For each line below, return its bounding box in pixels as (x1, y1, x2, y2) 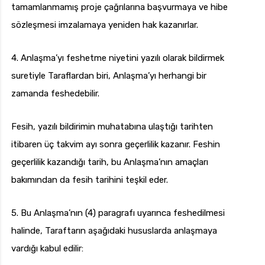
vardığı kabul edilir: (11, 243, 83, 254)
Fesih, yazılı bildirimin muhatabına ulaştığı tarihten (11, 121, 213, 132)
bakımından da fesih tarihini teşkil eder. (11, 174, 168, 186)
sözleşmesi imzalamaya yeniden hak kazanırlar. (11, 20, 198, 31)
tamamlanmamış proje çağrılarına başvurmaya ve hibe (11, 2, 228, 13)
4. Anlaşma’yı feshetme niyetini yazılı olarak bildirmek (11, 53, 224, 64)
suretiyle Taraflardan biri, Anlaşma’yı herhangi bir (11, 70, 206, 82)
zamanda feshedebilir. (11, 88, 99, 99)
